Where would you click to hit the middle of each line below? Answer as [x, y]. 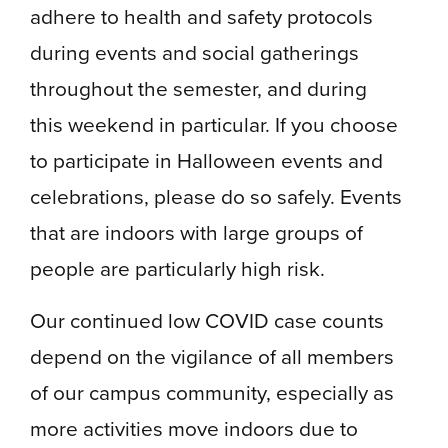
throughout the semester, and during [198, 88]
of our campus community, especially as [212, 392]
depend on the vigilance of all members [212, 356]
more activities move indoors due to [194, 428]
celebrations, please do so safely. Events [216, 196]
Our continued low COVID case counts [207, 320]
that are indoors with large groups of [196, 232]
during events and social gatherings [194, 52]
